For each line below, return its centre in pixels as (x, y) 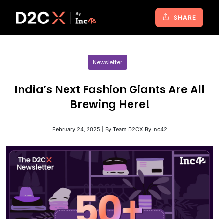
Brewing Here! (109, 104)
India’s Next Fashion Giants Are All (109, 90)
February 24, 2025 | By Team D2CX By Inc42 (109, 129)
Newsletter (108, 62)
